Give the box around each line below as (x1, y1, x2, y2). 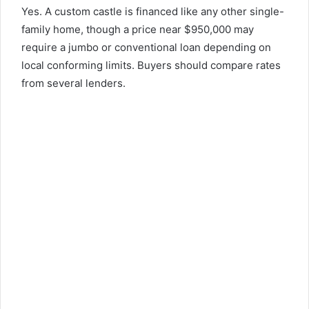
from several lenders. (21, 76, 126, 90)
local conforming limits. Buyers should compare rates (21, 58, 281, 72)
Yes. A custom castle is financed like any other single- (21, 4, 284, 18)
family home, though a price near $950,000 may (21, 22, 254, 36)
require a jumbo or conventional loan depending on (21, 40, 271, 54)
